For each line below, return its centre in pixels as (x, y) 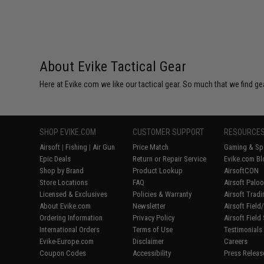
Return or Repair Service (170, 159)
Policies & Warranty (162, 194)
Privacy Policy (154, 217)
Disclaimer (148, 241)
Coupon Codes (63, 253)
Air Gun (104, 147)
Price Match (151, 147)
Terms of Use (153, 229)
